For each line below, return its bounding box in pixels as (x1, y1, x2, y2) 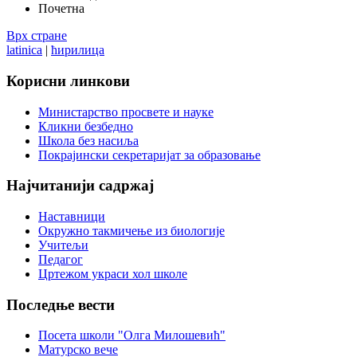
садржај (95, 177, 154, 194)
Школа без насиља (38, 133, 139, 147)
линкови (66, 72, 130, 89)
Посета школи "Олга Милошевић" (38, 328, 226, 343)
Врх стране (6, 29, 67, 43)
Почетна (38, 2, 84, 16)
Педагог (38, 253, 83, 266)
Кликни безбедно (38, 119, 133, 133)
